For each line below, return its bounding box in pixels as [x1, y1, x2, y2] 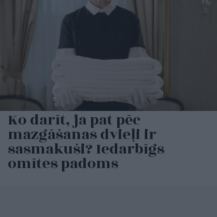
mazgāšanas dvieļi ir [8, 124, 156, 146]
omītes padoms [8, 153, 118, 175]
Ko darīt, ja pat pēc [8, 109, 140, 132]
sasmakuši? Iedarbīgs [8, 138, 164, 161]
